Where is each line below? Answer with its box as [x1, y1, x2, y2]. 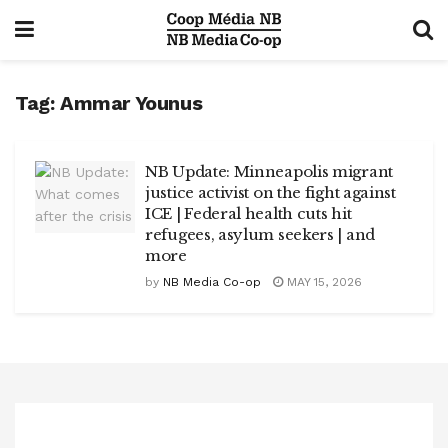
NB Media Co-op [163, 275, 261, 289]
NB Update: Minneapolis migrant [145, 162, 393, 181]
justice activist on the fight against [145, 183, 396, 202]
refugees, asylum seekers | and [145, 225, 375, 244]
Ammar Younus [60, 91, 203, 115]
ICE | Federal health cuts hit [145, 204, 352, 223]
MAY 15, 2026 [283, 275, 362, 289]
